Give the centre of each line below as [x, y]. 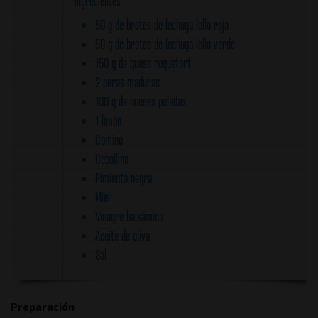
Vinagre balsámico [130, 216]
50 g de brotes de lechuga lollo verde [165, 44]
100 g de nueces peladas [141, 101]
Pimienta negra [124, 178]
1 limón [109, 120]
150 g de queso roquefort [143, 63]
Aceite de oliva [123, 235]
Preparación [43, 307]
